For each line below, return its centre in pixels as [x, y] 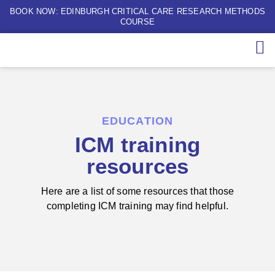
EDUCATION [137, 121]
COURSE [137, 22]
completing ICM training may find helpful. [137, 206]
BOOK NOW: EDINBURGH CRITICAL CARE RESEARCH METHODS [137, 11]
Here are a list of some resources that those [137, 191]
